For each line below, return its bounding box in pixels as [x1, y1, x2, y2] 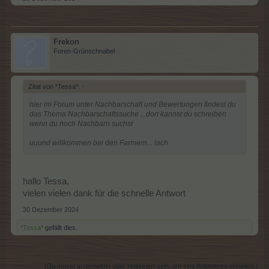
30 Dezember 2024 [23, 205, 79, 213]
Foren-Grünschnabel [53, 47, 115, 55]
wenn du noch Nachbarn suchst [29, 119, 133, 128]
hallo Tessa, [23, 176, 69, 186]
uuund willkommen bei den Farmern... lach [29, 138, 168, 147]
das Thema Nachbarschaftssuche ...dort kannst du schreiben [29, 109, 226, 118]
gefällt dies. [43, 223, 77, 231]
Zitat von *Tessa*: [28, 82, 82, 90]
